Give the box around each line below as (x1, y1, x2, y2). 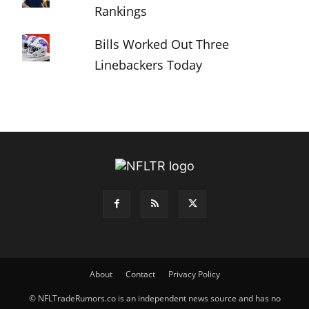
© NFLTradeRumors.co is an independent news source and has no (28, 292, 281, 304)
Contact (125, 268, 155, 280)
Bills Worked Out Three (94, 35, 230, 52)
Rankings (94, 2, 148, 19)
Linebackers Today (94, 56, 203, 73)
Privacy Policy (168, 268, 220, 280)
